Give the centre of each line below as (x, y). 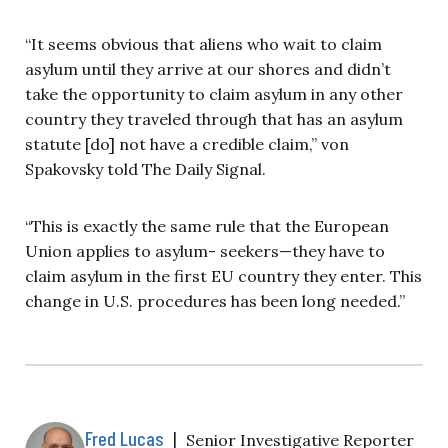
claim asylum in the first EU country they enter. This (223, 275)
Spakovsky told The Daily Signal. (147, 168)
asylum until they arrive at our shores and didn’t (208, 68)
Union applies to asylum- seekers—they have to (205, 250)
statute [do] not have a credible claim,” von (187, 143)
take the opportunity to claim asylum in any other (214, 93)
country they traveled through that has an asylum (214, 118)
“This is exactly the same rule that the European (207, 225)
